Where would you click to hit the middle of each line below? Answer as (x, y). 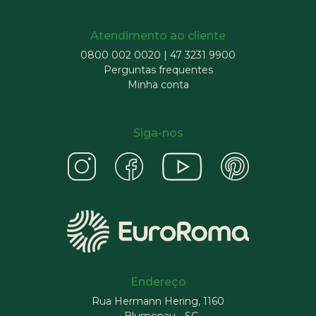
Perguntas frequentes (158, 70)
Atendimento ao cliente (158, 36)
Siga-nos (158, 133)
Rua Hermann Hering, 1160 (158, 301)
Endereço (158, 282)
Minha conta (158, 85)
